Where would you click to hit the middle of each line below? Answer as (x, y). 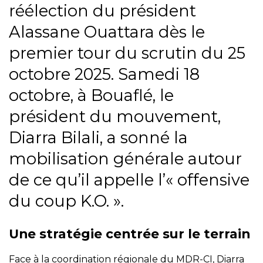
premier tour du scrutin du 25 (127, 53)
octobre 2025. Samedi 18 (104, 75)
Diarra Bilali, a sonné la (98, 138)
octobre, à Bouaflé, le (91, 96)
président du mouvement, (115, 117)
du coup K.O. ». (66, 201)
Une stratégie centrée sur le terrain (129, 233)
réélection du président (102, 11)
